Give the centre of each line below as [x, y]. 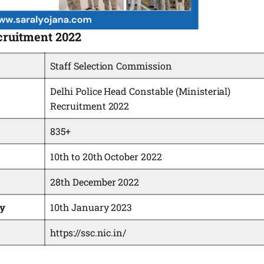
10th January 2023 [91, 207]
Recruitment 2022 [90, 106]
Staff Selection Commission [111, 66]
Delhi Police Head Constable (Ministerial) [141, 91]
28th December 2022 [95, 182]
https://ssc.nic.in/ [88, 233]
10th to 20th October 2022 [106, 157]
